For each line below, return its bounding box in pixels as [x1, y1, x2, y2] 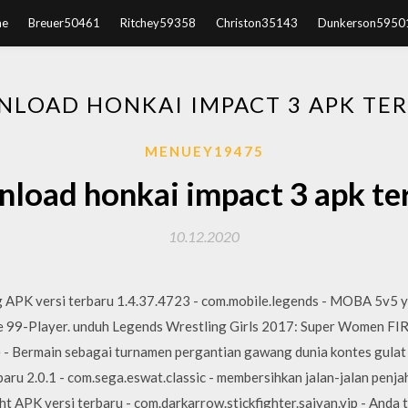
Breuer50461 [27, 15, 100, 30]
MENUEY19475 [144, 143, 264, 159]
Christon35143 [215, 15, 298, 30]
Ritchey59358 [119, 15, 196, 30]
